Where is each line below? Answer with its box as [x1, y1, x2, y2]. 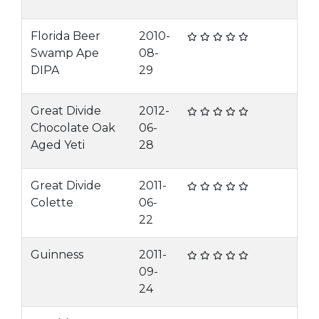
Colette [31, 196, 73, 209]
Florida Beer [31, 29, 100, 43]
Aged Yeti [31, 138, 85, 152]
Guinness [31, 248, 83, 261]
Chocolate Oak [31, 121, 115, 135]
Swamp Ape [31, 46, 99, 60]
